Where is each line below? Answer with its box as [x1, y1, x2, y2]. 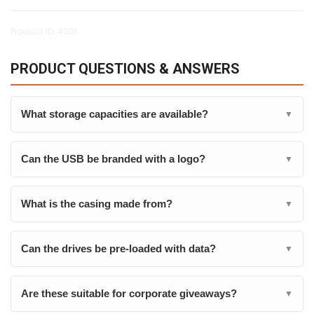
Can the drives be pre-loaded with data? [21, 243, 216, 254]
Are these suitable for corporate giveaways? [21, 287, 237, 299]
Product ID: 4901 [11, 25, 77, 37]
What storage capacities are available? [21, 108, 208, 120]
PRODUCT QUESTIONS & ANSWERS [11, 60, 240, 77]
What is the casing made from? [21, 198, 172, 210]
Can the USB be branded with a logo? [21, 153, 205, 165]
